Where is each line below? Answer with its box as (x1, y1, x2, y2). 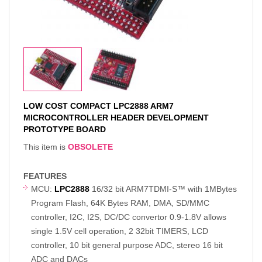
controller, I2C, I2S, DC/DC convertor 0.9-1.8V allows (31, 212, 226, 222)
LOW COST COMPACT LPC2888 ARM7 (23, 101, 174, 111)
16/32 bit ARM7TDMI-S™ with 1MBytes (89, 184, 237, 194)
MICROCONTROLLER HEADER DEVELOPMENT (23, 113, 209, 122)
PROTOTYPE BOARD (23, 125, 106, 134)
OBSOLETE (68, 142, 113, 151)
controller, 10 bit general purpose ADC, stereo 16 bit (31, 240, 223, 250)
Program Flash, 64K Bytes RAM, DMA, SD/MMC (31, 198, 209, 208)
